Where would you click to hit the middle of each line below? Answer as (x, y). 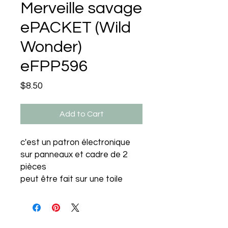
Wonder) (51, 47)
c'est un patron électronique (75, 143)
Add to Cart (81, 114)
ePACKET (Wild (76, 28)
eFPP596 (54, 67)
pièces (33, 167)
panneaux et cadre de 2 (81, 155)
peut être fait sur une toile (72, 179)
